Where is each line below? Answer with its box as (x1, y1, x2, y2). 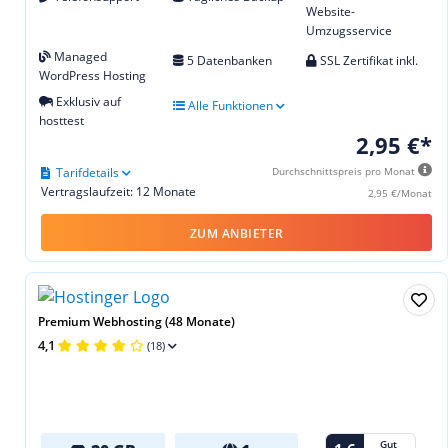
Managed (51, 48, 107, 66)
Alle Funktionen (184, 97, 273, 115)
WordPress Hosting (39, 67, 146, 85)
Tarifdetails (56, 164, 119, 182)
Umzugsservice (306, 22, 393, 40)
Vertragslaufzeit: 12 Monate (41, 183, 196, 201)
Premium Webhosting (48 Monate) (38, 313, 235, 331)
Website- (306, 3, 356, 21)
